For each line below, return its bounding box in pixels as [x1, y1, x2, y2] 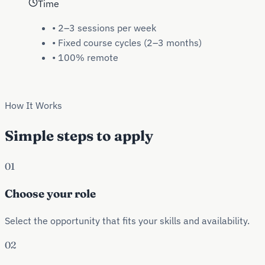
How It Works [5, 99, 62, 112]
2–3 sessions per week [58, 22, 156, 34]
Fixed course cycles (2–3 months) [58, 37, 202, 49]
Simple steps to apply [5, 127, 153, 145]
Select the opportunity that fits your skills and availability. [5, 214, 250, 227]
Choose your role [5, 186, 96, 201]
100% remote [58, 51, 118, 64]
